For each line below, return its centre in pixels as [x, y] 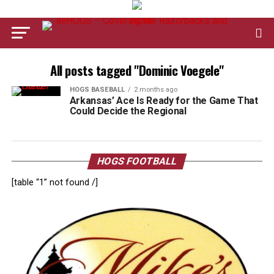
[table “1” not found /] [54, 183]
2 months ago [155, 90]
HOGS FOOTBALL [137, 161]
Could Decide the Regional [128, 111]
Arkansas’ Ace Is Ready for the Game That [164, 101]
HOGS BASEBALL [97, 90]
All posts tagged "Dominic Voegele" [137, 70]
